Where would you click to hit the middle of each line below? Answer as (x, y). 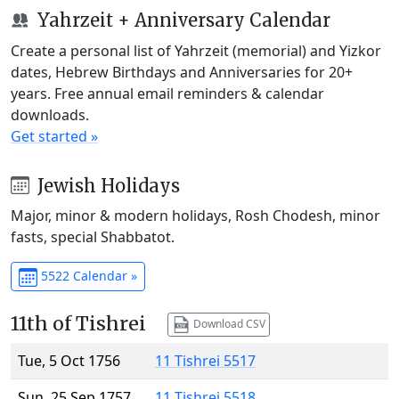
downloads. (50, 114)
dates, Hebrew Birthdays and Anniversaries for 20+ (182, 72)
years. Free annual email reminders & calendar (167, 93)
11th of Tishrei (78, 324)
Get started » (54, 136)
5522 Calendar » (87, 276)
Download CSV (228, 323)
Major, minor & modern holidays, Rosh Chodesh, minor (195, 216)
